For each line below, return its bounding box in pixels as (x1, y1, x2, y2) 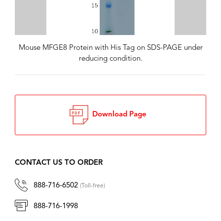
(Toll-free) (80, 183, 105, 189)
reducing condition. (78, 55, 143, 63)
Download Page (88, 111, 147, 119)
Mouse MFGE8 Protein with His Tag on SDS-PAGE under (18, 44, 203, 52)
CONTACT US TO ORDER (15, 159, 103, 167)
